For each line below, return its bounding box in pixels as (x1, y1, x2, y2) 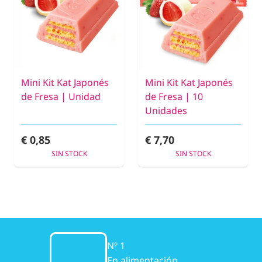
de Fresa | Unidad (21, 89, 101, 103)
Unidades (145, 104, 187, 117)
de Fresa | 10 (145, 89, 203, 103)
